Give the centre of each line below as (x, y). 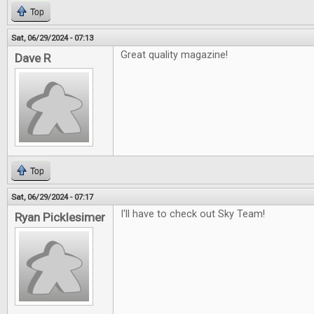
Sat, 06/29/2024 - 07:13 (52, 38)
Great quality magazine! (174, 55)
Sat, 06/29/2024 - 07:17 (52, 197)
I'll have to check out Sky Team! (193, 214)
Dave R (33, 58)
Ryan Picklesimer (60, 217)
